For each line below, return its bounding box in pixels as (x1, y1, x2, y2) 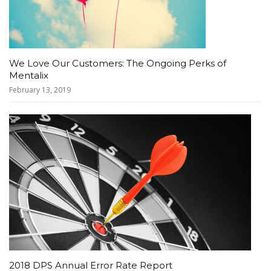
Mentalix (9, 70, 48, 81)
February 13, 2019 (9, 85, 71, 95)
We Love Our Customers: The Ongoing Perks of (9, 57, 226, 69)
